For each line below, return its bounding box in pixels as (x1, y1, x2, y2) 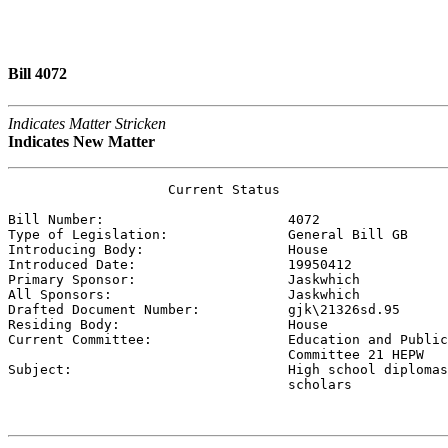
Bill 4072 (8, 65, 67, 83)
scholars (8, 376, 352, 392)
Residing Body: (8, 316, 288, 332)
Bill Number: (8, 211, 288, 227)
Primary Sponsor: (8, 271, 288, 287)
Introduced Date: (8, 256, 288, 272)
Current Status (8, 181, 280, 197)
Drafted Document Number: (8, 301, 288, 317)
